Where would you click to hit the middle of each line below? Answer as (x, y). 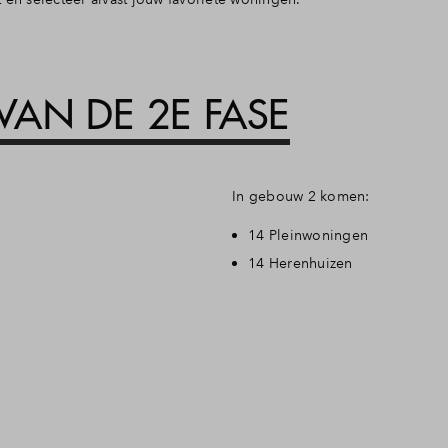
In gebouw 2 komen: (301, 195)
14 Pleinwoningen (308, 234)
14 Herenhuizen (302, 262)
